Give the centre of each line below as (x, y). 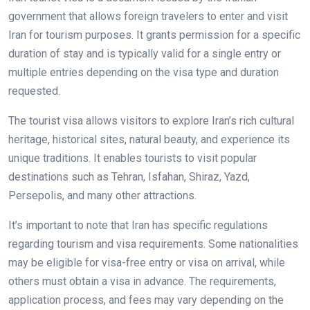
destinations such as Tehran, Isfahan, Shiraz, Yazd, (129, 177)
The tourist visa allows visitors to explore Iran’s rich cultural (151, 121)
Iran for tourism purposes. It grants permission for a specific (154, 35)
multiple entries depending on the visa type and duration (144, 72)
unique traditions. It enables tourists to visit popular (133, 158)
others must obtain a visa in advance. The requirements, (142, 281)
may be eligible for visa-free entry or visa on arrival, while (147, 263)
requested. (34, 91)
